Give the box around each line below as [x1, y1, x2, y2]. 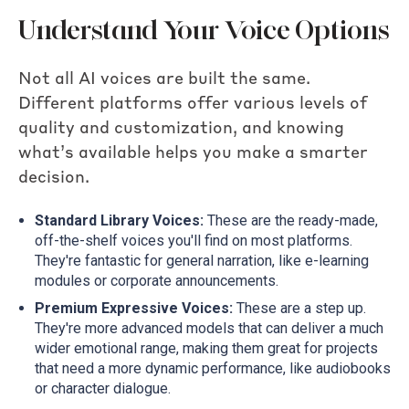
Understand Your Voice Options [18, 13, 390, 47]
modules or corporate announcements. [34, 272, 278, 290]
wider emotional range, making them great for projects [34, 340, 378, 358]
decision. [18, 169, 89, 186]
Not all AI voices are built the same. [18, 70, 310, 88]
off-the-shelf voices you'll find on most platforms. [34, 232, 352, 250]
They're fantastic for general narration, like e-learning [34, 252, 369, 270]
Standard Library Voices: [34, 212, 204, 230]
